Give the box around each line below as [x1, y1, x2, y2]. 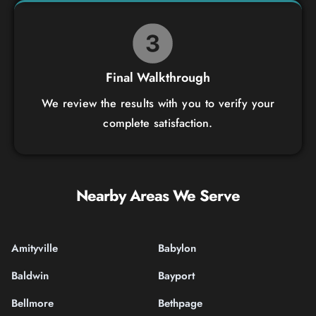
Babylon [158, 240, 196, 256]
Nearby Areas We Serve [76, 183, 240, 207]
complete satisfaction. [103, 114, 213, 131]
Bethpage [158, 295, 202, 311]
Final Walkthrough [106, 68, 210, 87]
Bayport [158, 267, 195, 284]
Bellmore [11, 295, 54, 311]
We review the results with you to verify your [41, 95, 275, 111]
